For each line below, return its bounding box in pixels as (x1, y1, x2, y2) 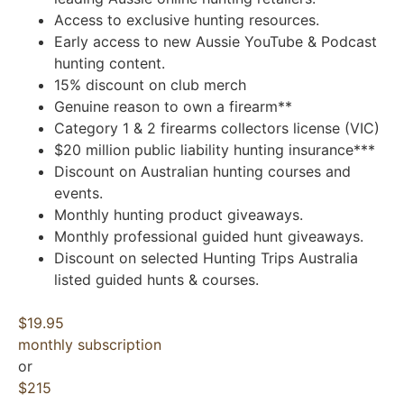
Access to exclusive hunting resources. (54, 10, 319, 29)
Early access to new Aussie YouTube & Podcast (54, 32, 377, 50)
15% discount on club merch (54, 75, 246, 94)
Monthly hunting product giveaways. (54, 205, 303, 224)
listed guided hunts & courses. (54, 270, 259, 289)
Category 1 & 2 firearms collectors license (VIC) (54, 118, 380, 137)
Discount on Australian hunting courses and (54, 161, 351, 180)
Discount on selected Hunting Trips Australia (54, 248, 358, 267)
